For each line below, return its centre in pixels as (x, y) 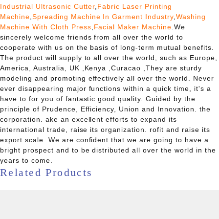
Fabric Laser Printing (135, 7)
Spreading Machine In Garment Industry (103, 17)
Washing (191, 17)
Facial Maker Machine (133, 27)
